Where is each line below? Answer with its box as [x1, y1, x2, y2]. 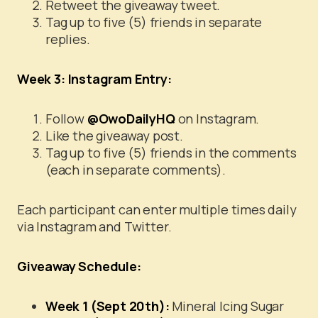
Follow [45, 110, 87, 128]
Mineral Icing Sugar [169, 297, 284, 315]
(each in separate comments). [45, 161, 226, 179]
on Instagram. [175, 110, 260, 128]
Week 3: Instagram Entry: [17, 70, 172, 88]
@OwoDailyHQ [87, 110, 175, 128]
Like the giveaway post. [45, 127, 183, 145]
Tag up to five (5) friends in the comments [45, 144, 297, 162]
